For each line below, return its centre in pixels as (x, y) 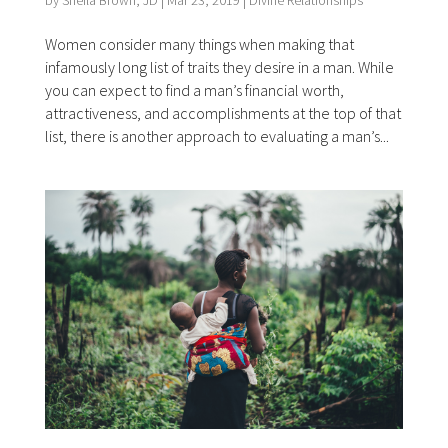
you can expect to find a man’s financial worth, (194, 90)
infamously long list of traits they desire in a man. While (219, 67)
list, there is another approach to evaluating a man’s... (216, 136)
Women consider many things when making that (199, 44)
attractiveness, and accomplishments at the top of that (222, 113)
